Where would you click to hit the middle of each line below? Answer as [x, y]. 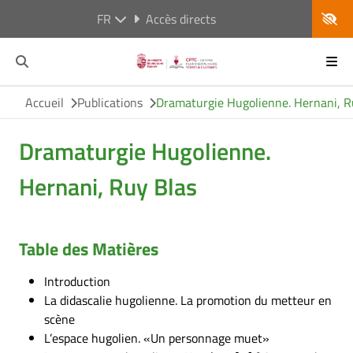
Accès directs [180, 19]
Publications [110, 102]
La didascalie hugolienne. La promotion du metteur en [188, 300]
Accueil [45, 102]
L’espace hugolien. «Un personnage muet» [157, 338]
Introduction [77, 281]
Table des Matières [89, 249]
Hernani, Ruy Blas [108, 187]
